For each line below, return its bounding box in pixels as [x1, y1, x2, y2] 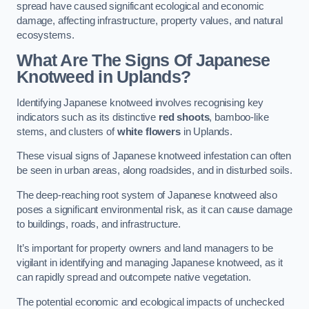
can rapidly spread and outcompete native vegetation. [17, 272, 251, 283]
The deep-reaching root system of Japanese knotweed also [17, 189, 278, 201]
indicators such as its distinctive [17, 111, 159, 123]
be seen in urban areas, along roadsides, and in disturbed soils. [17, 165, 292, 177]
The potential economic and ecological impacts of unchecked [17, 296, 284, 308]
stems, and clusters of [17, 126, 117, 137]
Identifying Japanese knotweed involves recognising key [17, 97, 264, 108]
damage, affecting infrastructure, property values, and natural [17, 14, 283, 26]
